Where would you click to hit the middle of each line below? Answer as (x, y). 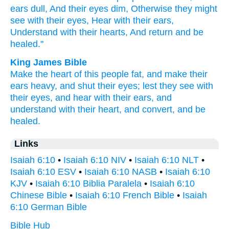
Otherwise (152, 9)
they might (196, 9)
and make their (177, 74)
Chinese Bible (39, 195)
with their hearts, (94, 32)
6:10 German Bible (49, 207)
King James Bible (49, 62)
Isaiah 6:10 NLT (167, 160)
